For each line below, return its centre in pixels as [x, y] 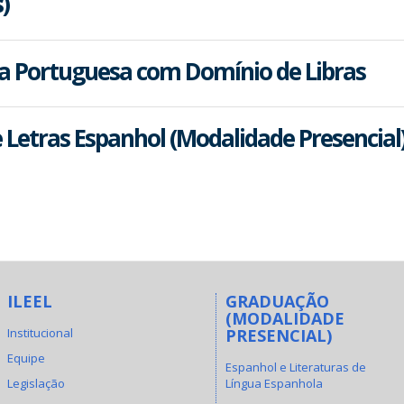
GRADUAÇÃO [277, 301]
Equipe [26, 358]
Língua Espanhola [274, 383]
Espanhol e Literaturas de [296, 367]
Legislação [36, 383]
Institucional [40, 332]
